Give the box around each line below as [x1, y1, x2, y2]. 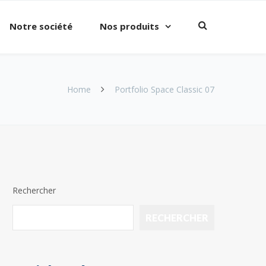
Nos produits [100, 20, 159, 32]
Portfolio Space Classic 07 [115, 84, 214, 95]
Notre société [9, 20, 72, 32]
